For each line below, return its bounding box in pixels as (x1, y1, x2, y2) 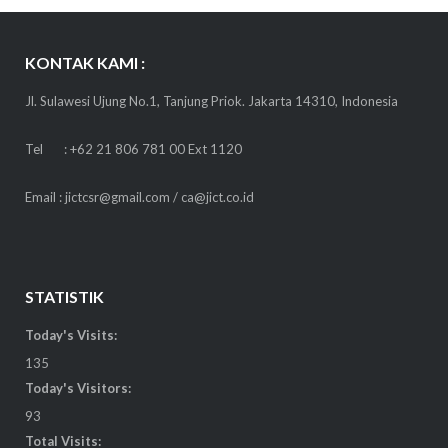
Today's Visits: (24, 326, 117, 343)
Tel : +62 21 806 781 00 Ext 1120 (24, 141, 242, 158)
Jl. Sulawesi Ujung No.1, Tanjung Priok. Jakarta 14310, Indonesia (24, 92, 398, 109)
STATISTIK (24, 286, 104, 306)
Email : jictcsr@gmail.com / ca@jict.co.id (24, 189, 254, 206)
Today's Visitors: (24, 380, 131, 397)
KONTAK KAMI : (24, 52, 145, 72)
